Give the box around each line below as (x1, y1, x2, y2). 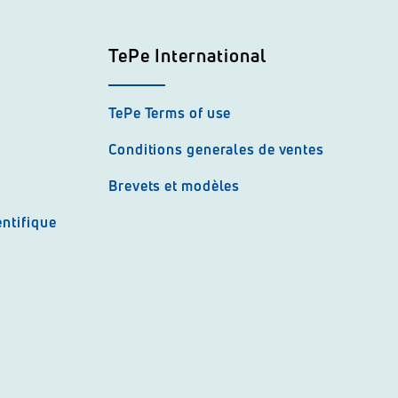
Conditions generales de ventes (108, 139, 324, 159)
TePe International (108, 44, 267, 68)
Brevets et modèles (108, 176, 241, 195)
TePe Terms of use (108, 103, 232, 123)
